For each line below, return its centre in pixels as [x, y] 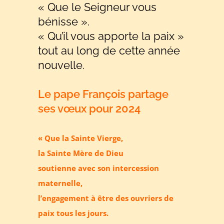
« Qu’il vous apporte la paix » [111, 36]
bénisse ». [64, 21]
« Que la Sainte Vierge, [81, 138]
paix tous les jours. [73, 213]
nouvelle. [61, 65]
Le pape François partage [103, 94]
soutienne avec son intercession [99, 168]
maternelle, [60, 183]
